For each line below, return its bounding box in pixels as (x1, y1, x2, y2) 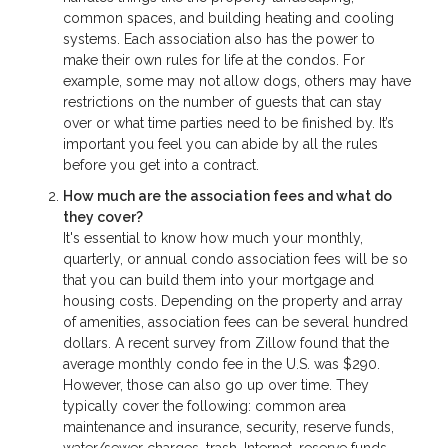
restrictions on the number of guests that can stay (63, 93, 382, 110)
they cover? (63, 209, 143, 226)
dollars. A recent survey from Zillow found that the (63, 335, 389, 352)
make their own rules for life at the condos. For (63, 51, 365, 68)
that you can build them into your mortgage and (63, 272, 374, 289)
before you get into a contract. (63, 156, 259, 173)
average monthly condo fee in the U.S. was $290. (63, 356, 380, 373)
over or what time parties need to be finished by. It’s (63, 114, 394, 131)
